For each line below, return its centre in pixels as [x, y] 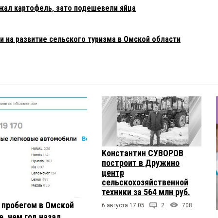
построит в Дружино [141, 163]
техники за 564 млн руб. [146, 192]
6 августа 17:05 [123, 205]
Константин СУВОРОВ [143, 153]
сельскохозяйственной [145, 182]
